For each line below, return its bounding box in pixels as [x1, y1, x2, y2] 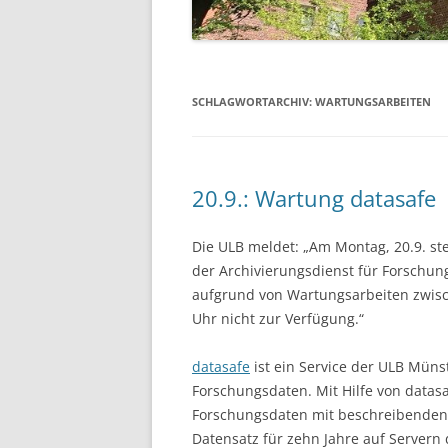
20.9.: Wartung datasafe [192, 182, 436, 213]
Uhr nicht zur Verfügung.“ [192, 308, 364, 328]
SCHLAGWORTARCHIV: [192, 93, 315, 109]
